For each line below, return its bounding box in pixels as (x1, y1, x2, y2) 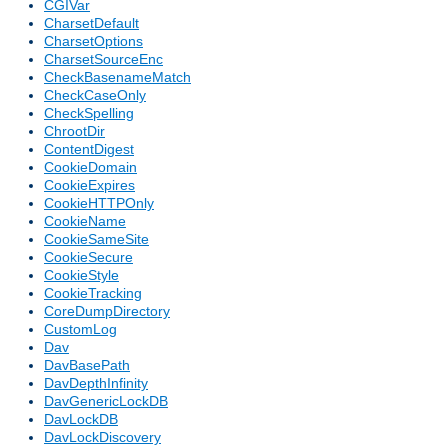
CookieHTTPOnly (44, 195, 154, 212)
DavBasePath (44, 357, 130, 374)
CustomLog (44, 321, 117, 338)
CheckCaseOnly (44, 87, 146, 104)
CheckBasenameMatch (44, 69, 191, 86)
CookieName (44, 213, 126, 230)
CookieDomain (44, 159, 137, 176)
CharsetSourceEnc (44, 51, 163, 68)
